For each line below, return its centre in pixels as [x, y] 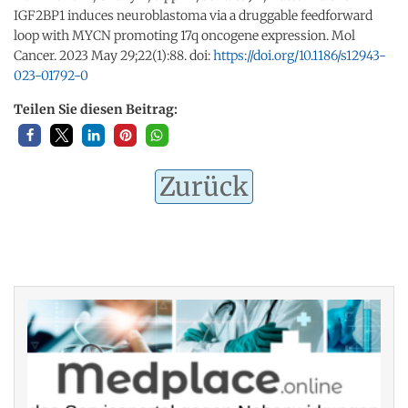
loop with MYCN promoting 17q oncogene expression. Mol [184, 35]
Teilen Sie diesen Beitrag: [96, 109]
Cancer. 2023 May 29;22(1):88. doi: [113, 55]
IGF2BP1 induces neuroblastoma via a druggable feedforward [193, 15]
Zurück [204, 186]
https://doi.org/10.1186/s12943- [300, 55]
